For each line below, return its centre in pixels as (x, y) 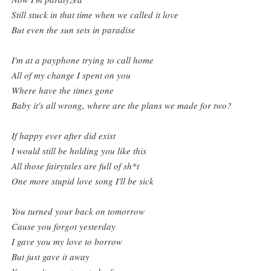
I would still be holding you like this (79, 151)
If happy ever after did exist (64, 136)
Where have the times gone (63, 90)
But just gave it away (51, 257)
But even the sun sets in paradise (74, 30)
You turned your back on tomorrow (78, 211)
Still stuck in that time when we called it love (95, 15)
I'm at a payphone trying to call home (83, 60)
